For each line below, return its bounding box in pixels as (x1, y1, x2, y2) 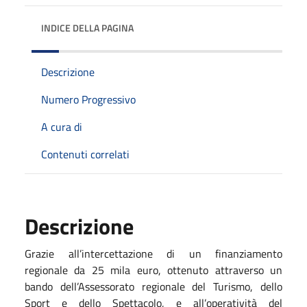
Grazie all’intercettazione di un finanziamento (25, 245, 282, 262)
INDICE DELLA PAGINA (41, 20, 134, 35)
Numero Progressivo (41, 90, 136, 108)
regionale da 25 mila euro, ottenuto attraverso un (25, 261, 282, 278)
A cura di (41, 118, 82, 135)
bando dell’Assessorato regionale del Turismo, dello (25, 278, 282, 295)
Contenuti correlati (41, 145, 130, 162)
